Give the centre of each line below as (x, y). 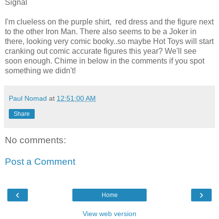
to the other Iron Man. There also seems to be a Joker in (101, 31)
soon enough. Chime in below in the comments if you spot (105, 61)
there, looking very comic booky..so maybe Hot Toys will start (109, 41)
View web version (109, 213)
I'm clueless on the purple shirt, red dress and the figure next (109, 22)
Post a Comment (40, 161)
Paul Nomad (28, 98)
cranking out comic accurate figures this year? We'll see (101, 51)
